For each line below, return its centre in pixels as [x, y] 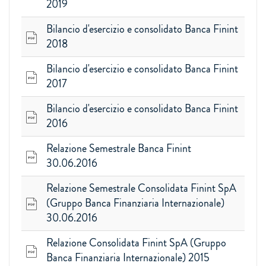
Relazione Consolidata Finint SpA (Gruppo [136, 243]
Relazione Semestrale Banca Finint [119, 148]
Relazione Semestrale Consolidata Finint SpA [141, 188]
